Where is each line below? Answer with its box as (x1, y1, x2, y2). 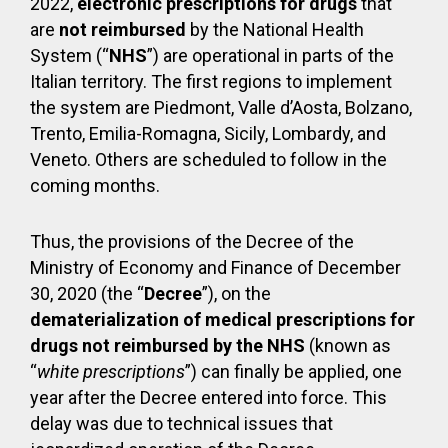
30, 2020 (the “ (30, 283, 144, 304)
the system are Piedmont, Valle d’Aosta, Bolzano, (30, 97, 412, 118)
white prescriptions (37, 361, 185, 382)
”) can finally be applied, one (185, 361, 402, 382)
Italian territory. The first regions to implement (30, 71, 392, 92)
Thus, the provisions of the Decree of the (30, 231, 354, 252)
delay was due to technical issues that (30, 413, 333, 434)
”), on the (202, 283, 271, 304)
